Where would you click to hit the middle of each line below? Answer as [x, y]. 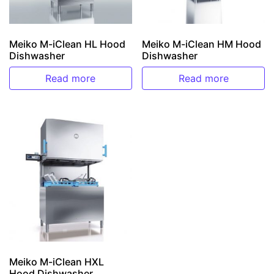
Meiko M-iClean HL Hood [67, 44]
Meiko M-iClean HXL [57, 262]
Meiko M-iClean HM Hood [202, 44]
